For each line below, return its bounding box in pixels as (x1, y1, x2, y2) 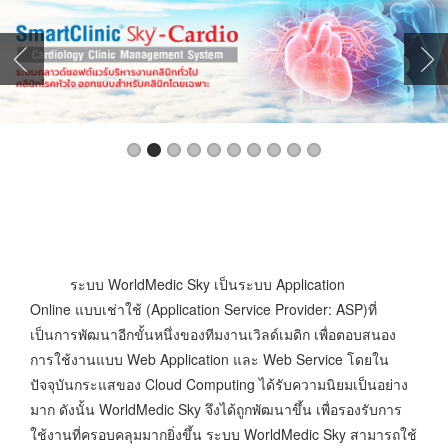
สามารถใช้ (350, 423, 417, 444)
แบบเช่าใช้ (71, 298, 146, 319)
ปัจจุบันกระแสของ (30, 373, 145, 394)
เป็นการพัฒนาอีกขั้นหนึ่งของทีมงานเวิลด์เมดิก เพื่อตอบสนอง (30, 323, 396, 344)
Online (30, 298, 71, 319)
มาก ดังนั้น (30, 398, 99, 419)
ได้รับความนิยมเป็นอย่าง (259, 373, 408, 394)
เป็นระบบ (214, 273, 276, 294)
